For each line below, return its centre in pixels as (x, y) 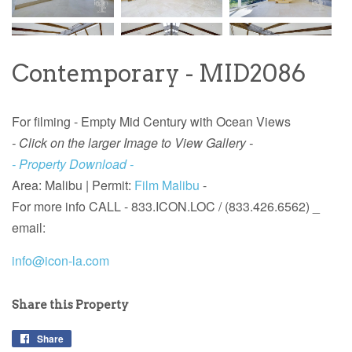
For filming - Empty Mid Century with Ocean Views (151, 121)
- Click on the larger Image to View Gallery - (132, 142)
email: (29, 227)
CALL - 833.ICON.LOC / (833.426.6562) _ (204, 206)
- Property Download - (73, 163)
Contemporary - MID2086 (159, 73)
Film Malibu (167, 185)
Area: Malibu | (52, 185)
